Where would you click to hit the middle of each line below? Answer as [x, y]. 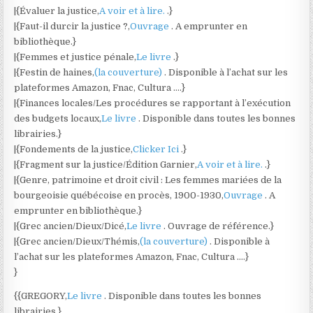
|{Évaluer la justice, [57, 11]
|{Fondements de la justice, [74, 149]
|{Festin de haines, [54, 72]
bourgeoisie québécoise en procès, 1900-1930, [119, 195]
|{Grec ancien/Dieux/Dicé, [71, 226]
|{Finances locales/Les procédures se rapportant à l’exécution [153, 103]
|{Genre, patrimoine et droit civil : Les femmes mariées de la [148, 180]
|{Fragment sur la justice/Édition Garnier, [106, 165]
